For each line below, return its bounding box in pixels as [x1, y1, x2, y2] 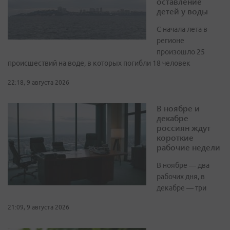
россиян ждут [157, 122, 210, 133]
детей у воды [157, 6, 208, 17]
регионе [157, 36, 184, 45]
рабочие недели [157, 142, 220, 153]
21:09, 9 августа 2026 [8, 204, 69, 211]
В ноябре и [157, 103, 200, 114]
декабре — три [157, 184, 206, 193]
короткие [157, 132, 194, 143]
